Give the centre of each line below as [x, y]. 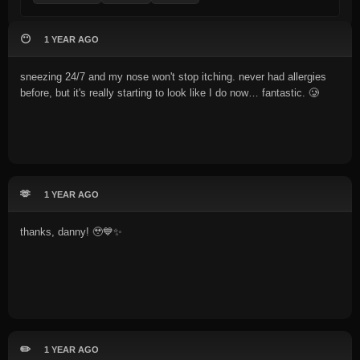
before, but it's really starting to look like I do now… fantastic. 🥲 [170, 93]
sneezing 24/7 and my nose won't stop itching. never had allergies [173, 77]
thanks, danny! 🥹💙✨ [71, 232]
